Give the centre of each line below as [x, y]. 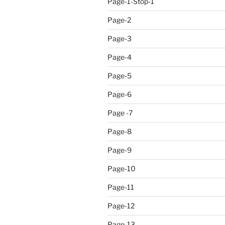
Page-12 [121, 206]
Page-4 [120, 57]
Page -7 [120, 113]
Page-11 [121, 187]
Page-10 [122, 168]
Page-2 [119, 20]
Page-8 [120, 131]
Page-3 [120, 38]
